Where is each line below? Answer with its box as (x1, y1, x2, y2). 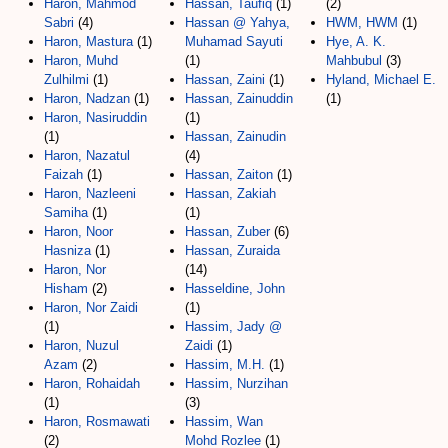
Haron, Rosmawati (44, 413, 150, 429)
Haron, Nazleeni (44, 185, 136, 201)
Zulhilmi (44, 71, 89, 87)
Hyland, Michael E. (326, 71, 436, 87)
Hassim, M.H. (185, 356, 265, 372)
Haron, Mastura (44, 33, 133, 49)
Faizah (44, 166, 83, 182)
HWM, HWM (326, 14, 398, 30)
